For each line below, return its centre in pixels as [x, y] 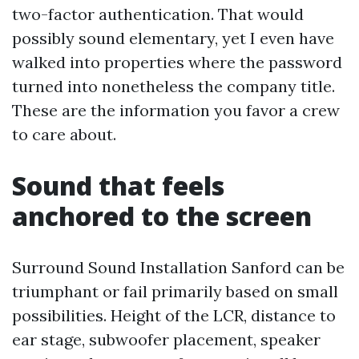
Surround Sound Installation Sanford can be [178, 267]
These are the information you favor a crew [176, 110]
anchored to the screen [162, 216]
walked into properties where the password [177, 62]
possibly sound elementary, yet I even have [173, 38]
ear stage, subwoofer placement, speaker [166, 339]
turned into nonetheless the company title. [173, 86]
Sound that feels [118, 186]
